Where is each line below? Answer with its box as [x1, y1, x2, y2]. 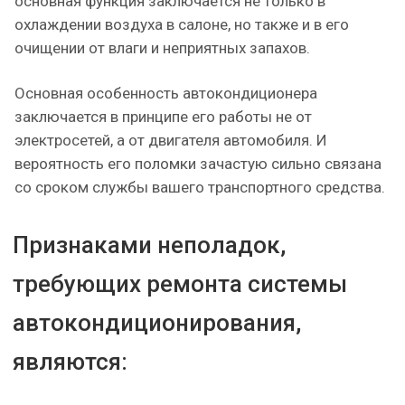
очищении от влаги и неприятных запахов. [14, 38, 314, 57]
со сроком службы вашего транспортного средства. [14, 177, 385, 196]
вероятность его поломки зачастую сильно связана [14, 154, 381, 173]
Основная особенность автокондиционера [14, 83, 317, 102]
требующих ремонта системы [13, 269, 347, 297]
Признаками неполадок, [13, 231, 286, 259]
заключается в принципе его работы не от [14, 107, 312, 126]
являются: [13, 347, 127, 375]
